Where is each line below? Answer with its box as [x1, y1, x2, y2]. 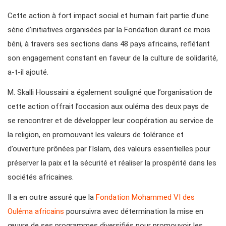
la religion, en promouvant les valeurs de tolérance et [8, 130, 184, 140]
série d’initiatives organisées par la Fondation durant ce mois [8, 25, 210, 35]
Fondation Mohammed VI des [96, 193, 195, 202]
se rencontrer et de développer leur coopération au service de [8, 116, 213, 126]
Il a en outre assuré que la [8, 193, 96, 202]
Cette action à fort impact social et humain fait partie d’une [8, 11, 209, 21]
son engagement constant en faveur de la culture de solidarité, [8, 53, 218, 63]
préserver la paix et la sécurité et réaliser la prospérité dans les [8, 158, 216, 168]
